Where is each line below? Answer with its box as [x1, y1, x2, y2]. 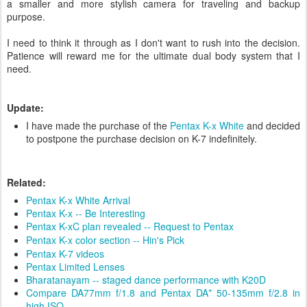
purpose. [7, 10, 45, 23]
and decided [244, 119, 300, 132]
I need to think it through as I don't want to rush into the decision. [7, 36, 300, 49]
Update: [7, 101, 44, 114]
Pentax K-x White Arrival [26, 193, 130, 207]
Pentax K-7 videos [26, 247, 104, 260]
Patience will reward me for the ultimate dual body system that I [7, 49, 300, 62]
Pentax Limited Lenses [26, 260, 125, 273]
